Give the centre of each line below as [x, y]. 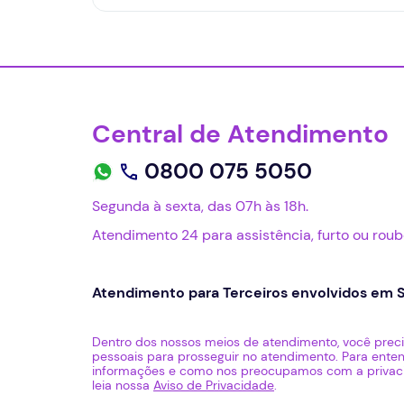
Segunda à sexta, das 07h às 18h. [200, 206]
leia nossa [123, 385]
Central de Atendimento [240, 133]
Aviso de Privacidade [214, 385]
